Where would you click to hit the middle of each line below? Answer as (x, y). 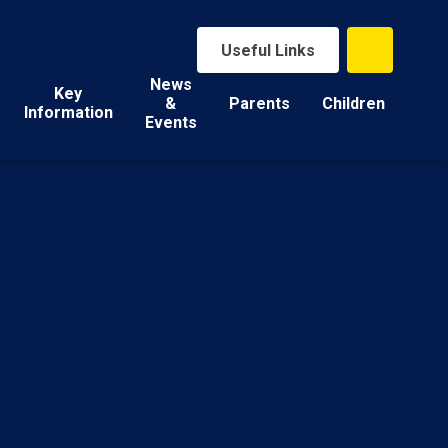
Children (353, 103)
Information (68, 113)
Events (170, 122)
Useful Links (267, 50)
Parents (259, 103)
